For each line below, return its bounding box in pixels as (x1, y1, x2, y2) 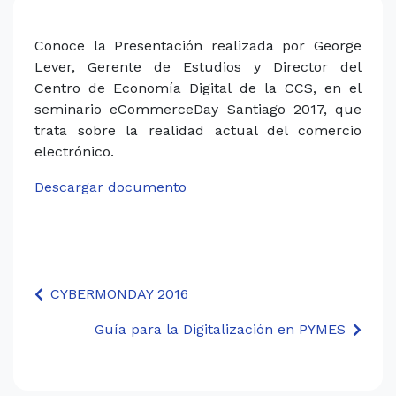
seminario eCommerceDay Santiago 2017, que (34, 100, 362, 118)
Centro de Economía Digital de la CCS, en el (34, 79, 362, 96)
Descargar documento (34, 178, 187, 195)
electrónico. (34, 142, 114, 160)
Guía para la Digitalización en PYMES (95, 320, 346, 338)
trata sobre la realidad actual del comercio (34, 121, 362, 139)
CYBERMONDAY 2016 (50, 285, 188, 302)
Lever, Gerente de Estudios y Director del (34, 57, 362, 75)
